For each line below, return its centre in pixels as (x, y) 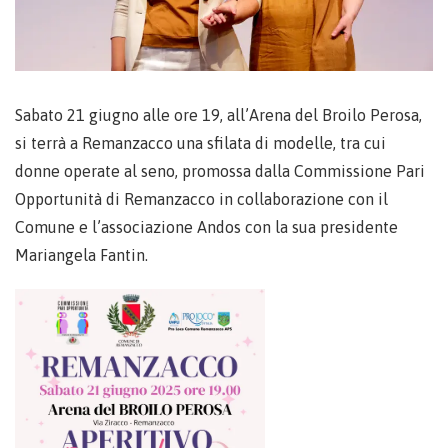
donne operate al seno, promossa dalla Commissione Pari (220, 171)
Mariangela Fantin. (81, 255)
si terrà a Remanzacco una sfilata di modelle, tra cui (200, 143)
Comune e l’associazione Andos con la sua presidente (206, 227)
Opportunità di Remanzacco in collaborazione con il (201, 199)
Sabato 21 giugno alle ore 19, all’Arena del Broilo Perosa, (218, 115)
